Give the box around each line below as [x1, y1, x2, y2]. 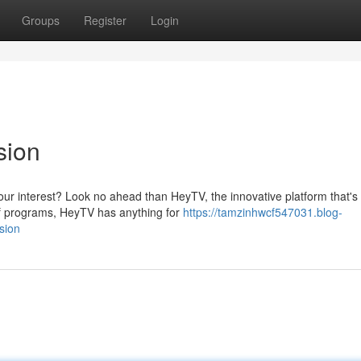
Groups [22, 12, 60, 28]
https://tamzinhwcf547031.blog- [183, 204, 342, 220]
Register [84, 12, 127, 28]
